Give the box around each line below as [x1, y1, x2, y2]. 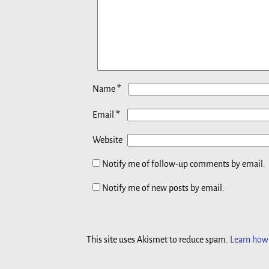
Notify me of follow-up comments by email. [102, 159, 265, 169]
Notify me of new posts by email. [102, 183, 225, 193]
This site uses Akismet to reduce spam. [86, 234, 230, 244]
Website [92, 134, 122, 145]
